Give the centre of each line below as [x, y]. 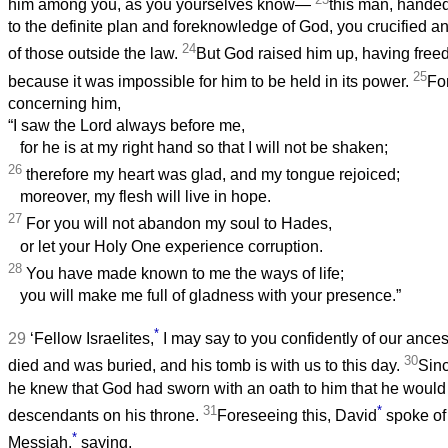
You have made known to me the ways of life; [183, 274]
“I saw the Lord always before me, [126, 126]
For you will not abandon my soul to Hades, [177, 224]
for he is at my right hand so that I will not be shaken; [198, 148]
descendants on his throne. [105, 416]
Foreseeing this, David [297, 416]
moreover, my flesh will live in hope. [139, 197]
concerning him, [64, 104]
